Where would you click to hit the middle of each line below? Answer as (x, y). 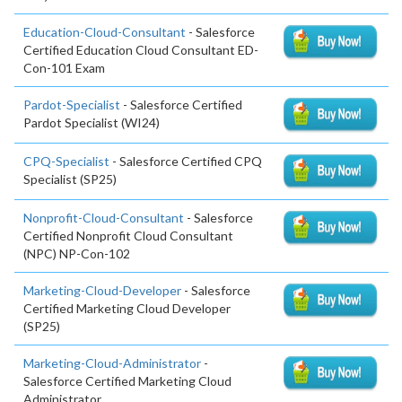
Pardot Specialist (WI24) (92, 123)
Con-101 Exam (64, 68)
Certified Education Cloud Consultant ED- (141, 50)
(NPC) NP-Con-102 (77, 253)
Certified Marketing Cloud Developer (127, 308)
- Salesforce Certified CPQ (186, 162)
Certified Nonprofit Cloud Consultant (128, 235)
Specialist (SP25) (70, 179)
